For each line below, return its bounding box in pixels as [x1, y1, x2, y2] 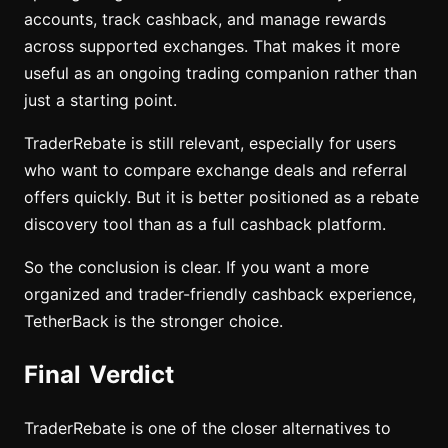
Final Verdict [24, 359, 174, 389]
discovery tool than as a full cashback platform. [24, 214, 386, 234]
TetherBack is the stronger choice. [24, 311, 283, 331]
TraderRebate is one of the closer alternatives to [24, 418, 391, 438]
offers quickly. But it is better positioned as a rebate [24, 187, 419, 207]
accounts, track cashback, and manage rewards [24, 9, 386, 29]
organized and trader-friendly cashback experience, [24, 284, 416, 304]
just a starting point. [24, 90, 177, 110]
